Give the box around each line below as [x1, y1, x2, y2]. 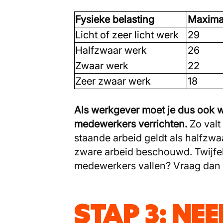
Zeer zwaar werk [75, 75, 151, 88]
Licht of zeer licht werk [75, 29, 186, 41]
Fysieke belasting [75, 13, 162, 26]
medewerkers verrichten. [74, 118, 187, 130]
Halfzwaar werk [75, 44, 147, 57]
